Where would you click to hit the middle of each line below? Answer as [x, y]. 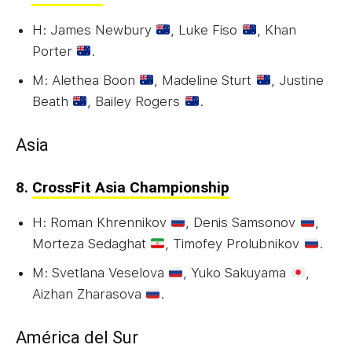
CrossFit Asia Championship [131, 187]
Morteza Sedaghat [91, 243]
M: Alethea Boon [86, 80]
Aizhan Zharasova [89, 293]
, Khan [276, 29]
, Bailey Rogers [136, 101]
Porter [54, 51]
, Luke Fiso [206, 29]
